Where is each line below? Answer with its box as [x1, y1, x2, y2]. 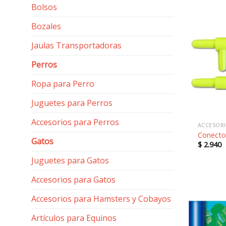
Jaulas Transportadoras [31, 40, 122, 51]
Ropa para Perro [31, 78, 94, 89]
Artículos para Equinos [31, 212, 117, 223]
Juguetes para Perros [31, 97, 112, 108]
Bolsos [31, 2, 57, 13]
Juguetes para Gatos [31, 155, 109, 166]
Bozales [31, 21, 61, 32]
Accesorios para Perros [31, 117, 119, 128]
